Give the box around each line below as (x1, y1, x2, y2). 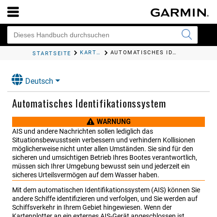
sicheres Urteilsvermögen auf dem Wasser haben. (12, 171, 159, 179)
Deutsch (25, 77, 53, 86)
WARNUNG (96, 118, 131, 126)
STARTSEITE (32, 50, 72, 57)
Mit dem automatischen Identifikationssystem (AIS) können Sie (12, 186, 200, 194)
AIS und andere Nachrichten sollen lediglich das (12, 127, 153, 136)
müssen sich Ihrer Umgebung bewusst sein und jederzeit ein (12, 162, 190, 170)
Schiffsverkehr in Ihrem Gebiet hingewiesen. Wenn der (12, 203, 172, 212)
